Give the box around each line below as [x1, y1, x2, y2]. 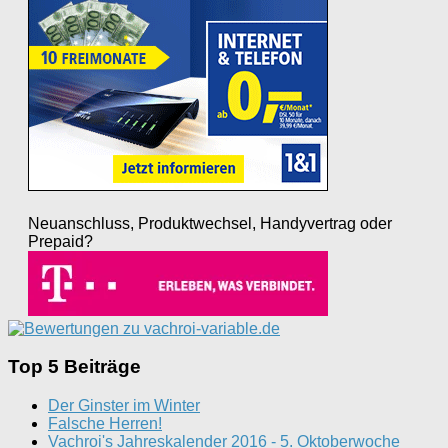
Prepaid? [28, 232, 93, 250]
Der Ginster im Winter [48, 397, 200, 414]
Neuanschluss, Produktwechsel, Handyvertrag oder [28, 214, 392, 232]
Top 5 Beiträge [8, 356, 141, 378]
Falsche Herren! [48, 415, 162, 432]
